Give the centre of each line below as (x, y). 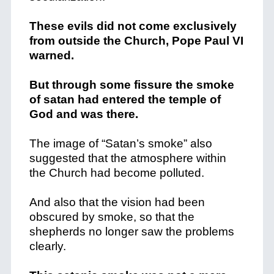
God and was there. (83, 114)
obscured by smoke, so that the (112, 217)
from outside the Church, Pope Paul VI (136, 41)
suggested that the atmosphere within (128, 158)
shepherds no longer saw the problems (131, 231)
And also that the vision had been (117, 202)
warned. (51, 55)
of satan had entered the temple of (125, 99)
